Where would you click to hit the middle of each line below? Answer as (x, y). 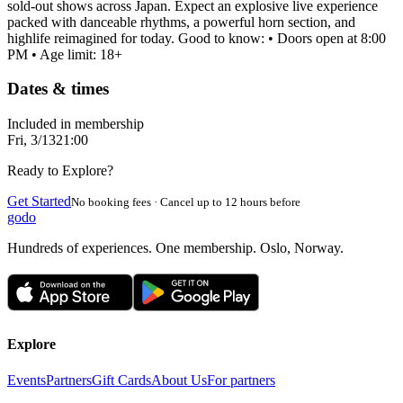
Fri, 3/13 (31, 140)
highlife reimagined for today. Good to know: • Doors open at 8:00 (197, 38)
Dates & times (58, 89)
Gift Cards (121, 380)
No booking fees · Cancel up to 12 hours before (186, 202)
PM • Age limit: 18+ (65, 54)
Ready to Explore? (60, 171)
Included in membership (76, 124)
